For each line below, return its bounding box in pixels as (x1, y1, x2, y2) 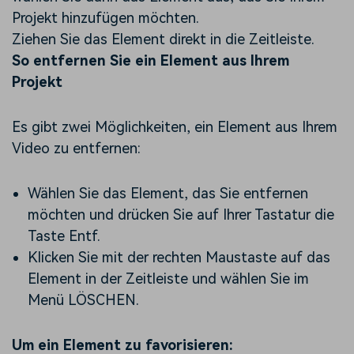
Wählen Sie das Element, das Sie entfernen (28, 184, 308, 201)
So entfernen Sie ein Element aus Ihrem (12, 51, 289, 69)
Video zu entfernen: (12, 139, 141, 156)
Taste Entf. (28, 227, 100, 244)
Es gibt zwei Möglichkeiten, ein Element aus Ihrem (12, 118, 337, 135)
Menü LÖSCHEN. (28, 291, 139, 308)
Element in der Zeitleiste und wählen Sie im (28, 269, 309, 287)
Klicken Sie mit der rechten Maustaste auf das (28, 248, 330, 265)
